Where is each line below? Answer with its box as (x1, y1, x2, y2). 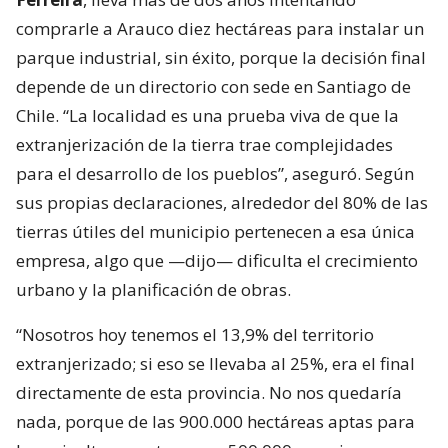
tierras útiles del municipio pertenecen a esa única (16, 219, 415, 243)
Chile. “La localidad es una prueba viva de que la (16, 103, 399, 127)
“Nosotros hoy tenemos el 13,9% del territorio (16, 322, 374, 346)
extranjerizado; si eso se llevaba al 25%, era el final (16, 351, 415, 375)
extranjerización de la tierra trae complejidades (16, 132, 393, 156)
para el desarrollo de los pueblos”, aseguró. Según (16, 161, 414, 185)
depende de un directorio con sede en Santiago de (16, 74, 411, 98)
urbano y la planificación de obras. (16, 277, 291, 301)
